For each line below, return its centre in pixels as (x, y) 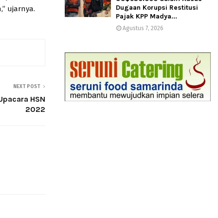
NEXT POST (27, 87)
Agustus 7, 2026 (143, 28)
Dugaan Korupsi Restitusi (157, 8)
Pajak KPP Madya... (146, 17)
